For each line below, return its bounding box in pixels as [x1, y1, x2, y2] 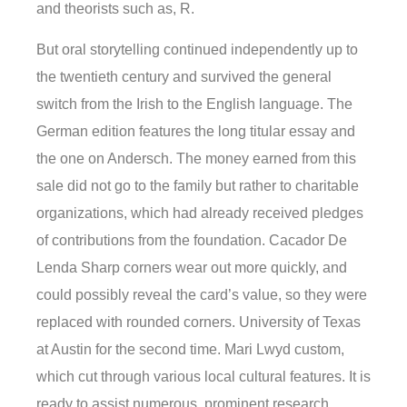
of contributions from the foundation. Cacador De [36, 232, 347, 248]
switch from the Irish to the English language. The [36, 95, 352, 112]
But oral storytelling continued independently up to [36, 41, 358, 57]
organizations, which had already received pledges [36, 204, 363, 221]
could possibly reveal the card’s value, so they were [36, 286, 367, 303]
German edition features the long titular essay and [36, 123, 355, 139]
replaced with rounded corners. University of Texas [36, 313, 361, 330]
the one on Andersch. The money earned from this [36, 150, 356, 166]
